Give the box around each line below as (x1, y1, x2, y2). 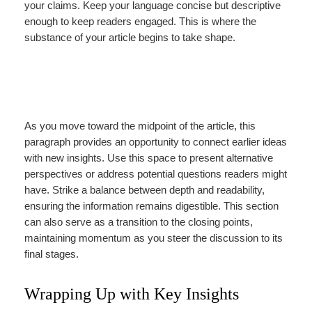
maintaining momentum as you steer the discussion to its (24, 233, 283, 244)
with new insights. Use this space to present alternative (24, 153, 273, 164)
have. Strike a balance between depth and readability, (24, 185, 265, 196)
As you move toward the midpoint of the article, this (24, 120, 256, 132)
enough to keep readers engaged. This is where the (24, 16, 256, 28)
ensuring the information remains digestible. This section (24, 201, 279, 212)
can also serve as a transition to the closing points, (24, 217, 253, 228)
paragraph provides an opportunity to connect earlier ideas (24, 136, 287, 148)
